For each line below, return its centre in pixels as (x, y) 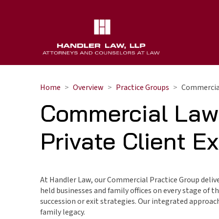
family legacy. (63, 212)
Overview (88, 88)
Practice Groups (142, 88)
